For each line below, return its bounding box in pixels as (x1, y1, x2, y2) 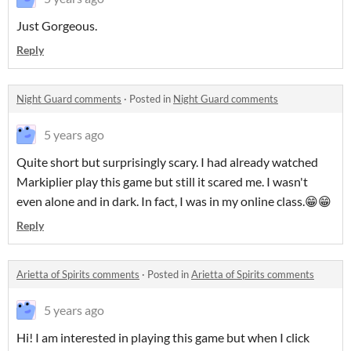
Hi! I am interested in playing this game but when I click (16, 330, 309, 345)
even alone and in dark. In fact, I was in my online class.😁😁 (16, 194, 334, 208)
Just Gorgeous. (16, 18, 97, 33)
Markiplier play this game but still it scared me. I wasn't (16, 174, 308, 189)
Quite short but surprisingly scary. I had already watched (16, 154, 318, 169)
